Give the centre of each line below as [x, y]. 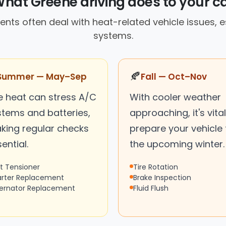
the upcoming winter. [177, 144]
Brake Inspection [162, 177]
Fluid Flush [151, 188]
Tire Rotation [156, 167]
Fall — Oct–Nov [174, 76]
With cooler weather [175, 97]
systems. [113, 35]
